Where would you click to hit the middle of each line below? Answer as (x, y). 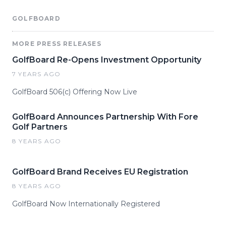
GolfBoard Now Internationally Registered (86, 204)
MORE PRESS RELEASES (57, 44)
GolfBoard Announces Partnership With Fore (105, 117)
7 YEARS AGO (37, 74)
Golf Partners (40, 127)
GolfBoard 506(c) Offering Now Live (75, 92)
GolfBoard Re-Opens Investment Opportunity (107, 60)
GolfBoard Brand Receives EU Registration (100, 172)
